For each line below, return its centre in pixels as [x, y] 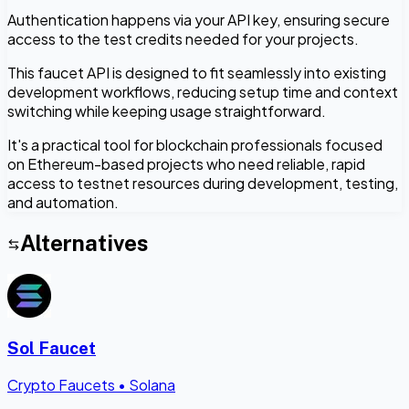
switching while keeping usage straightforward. [167, 110]
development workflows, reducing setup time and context [203, 91]
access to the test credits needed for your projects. [183, 38]
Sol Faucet [52, 348]
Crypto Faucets [61, 384]
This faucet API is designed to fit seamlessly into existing [197, 72]
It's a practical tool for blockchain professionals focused [195, 144]
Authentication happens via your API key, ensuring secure [199, 19]
